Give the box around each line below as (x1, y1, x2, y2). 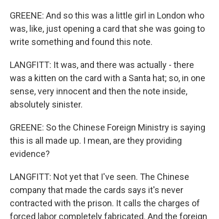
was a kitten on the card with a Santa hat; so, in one (10, 73, 205, 83)
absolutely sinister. (10, 99, 83, 109)
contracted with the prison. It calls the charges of (10, 198, 200, 208)
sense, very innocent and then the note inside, (10, 86, 187, 96)
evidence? (10, 149, 50, 159)
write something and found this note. (10, 37, 153, 47)
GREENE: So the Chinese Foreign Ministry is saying (10, 122, 205, 132)
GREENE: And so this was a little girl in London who (10, 10, 204, 21)
